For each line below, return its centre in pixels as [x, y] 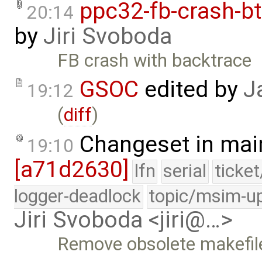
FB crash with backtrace [155, 60]
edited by [191, 90]
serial [185, 171]
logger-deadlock [77, 196]
